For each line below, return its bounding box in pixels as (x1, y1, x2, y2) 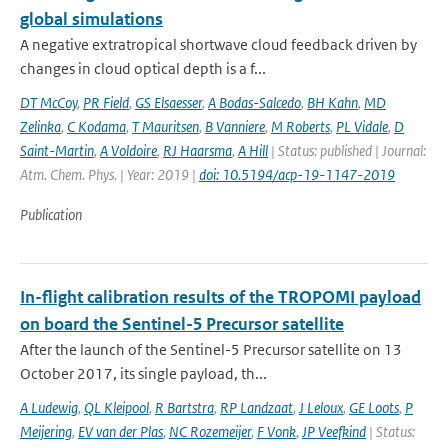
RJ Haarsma (163, 141, 232, 160)
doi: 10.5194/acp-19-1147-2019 (199, 165, 395, 184)
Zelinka (20, 117, 61, 136)
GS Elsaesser (135, 93, 202, 112)
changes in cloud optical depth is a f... (20, 59, 266, 78)
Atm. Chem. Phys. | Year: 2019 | (20, 165, 199, 184)
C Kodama (67, 117, 126, 136)
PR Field (83, 93, 129, 112)
